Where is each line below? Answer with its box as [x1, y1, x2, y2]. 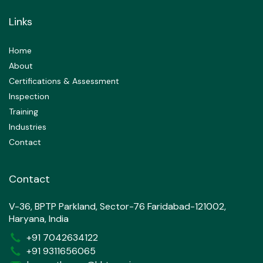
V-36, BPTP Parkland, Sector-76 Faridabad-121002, [9, 200, 226, 213]
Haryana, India [9, 213, 69, 225]
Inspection [9, 91, 49, 102]
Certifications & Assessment [9, 76, 119, 87]
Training [9, 106, 38, 117]
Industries [9, 122, 46, 133]
